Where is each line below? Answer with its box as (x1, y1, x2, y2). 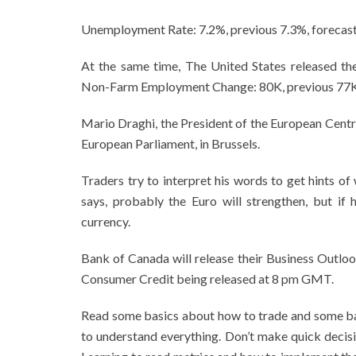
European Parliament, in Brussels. (81, 135, 260, 151)
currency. (81, 213, 130, 229)
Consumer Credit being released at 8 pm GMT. (81, 270, 334, 286)
